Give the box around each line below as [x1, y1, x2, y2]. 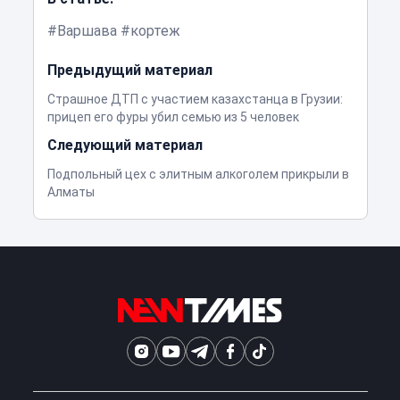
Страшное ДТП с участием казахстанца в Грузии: [46, 92, 343, 107]
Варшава [56, 22, 117, 40]
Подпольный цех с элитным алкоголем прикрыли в [46, 167, 349, 182]
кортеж [129, 22, 180, 40]
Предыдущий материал [46, 62, 212, 79]
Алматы [46, 185, 95, 200]
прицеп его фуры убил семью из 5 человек [46, 110, 299, 125]
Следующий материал [46, 137, 203, 154]
